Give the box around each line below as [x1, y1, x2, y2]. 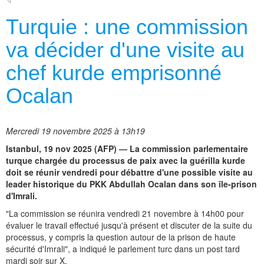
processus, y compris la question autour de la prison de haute [6, 231, 236, 243]
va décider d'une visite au [6, 38, 245, 62]
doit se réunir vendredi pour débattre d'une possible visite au [6, 166, 253, 179]
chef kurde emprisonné [6, 61, 222, 85]
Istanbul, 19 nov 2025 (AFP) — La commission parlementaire [6, 143, 248, 155]
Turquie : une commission [6, 15, 248, 39]
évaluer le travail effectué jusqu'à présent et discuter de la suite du [6, 219, 252, 232]
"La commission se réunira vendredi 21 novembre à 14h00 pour [6, 207, 244, 220]
